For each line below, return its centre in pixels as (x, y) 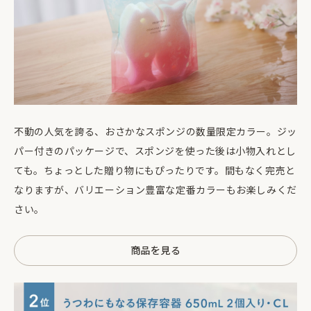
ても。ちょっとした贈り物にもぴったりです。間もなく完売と (155, 170)
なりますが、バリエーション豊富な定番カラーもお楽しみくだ (155, 189)
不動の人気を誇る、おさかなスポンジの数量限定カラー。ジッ (155, 131)
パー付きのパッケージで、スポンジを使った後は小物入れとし (155, 150)
